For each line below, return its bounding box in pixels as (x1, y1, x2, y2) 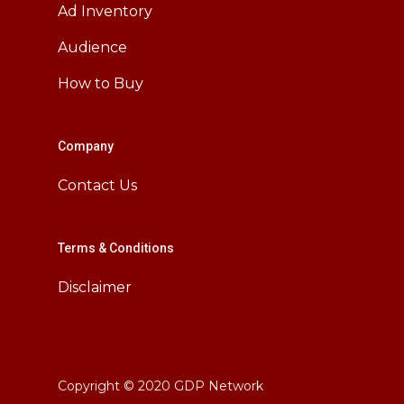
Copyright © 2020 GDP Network (58, 378, 263, 394)
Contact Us (58, 177, 137, 194)
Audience (58, 39, 127, 56)
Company (58, 139, 114, 153)
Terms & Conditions (58, 241, 174, 255)
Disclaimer (58, 279, 132, 296)
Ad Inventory (58, 3, 152, 20)
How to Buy (58, 75, 143, 92)
